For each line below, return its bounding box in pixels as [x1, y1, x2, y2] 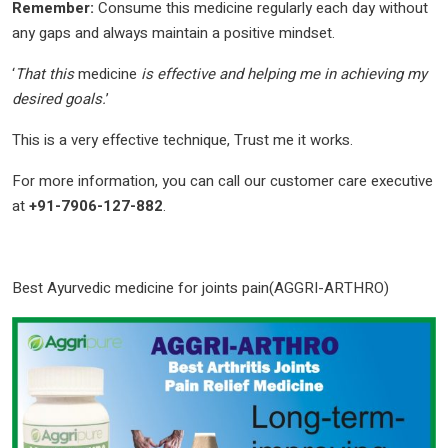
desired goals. [12, 87, 106, 110]
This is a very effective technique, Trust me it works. [12, 128, 353, 151]
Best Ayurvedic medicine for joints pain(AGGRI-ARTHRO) [12, 276, 389, 299]
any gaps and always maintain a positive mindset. [12, 21, 335, 44]
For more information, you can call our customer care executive [12, 169, 433, 192]
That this [15, 62, 78, 85]
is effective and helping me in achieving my [141, 62, 427, 85]
